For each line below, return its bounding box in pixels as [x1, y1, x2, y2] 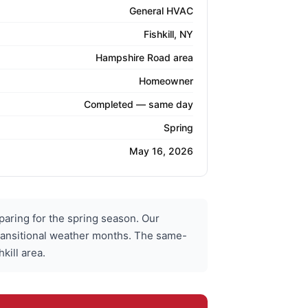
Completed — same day [84, 98, 193, 111]
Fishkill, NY [144, 28, 193, 41]
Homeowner [139, 75, 193, 87]
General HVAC [129, 5, 193, 17]
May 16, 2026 [129, 145, 193, 157]
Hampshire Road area [96, 52, 193, 64]
